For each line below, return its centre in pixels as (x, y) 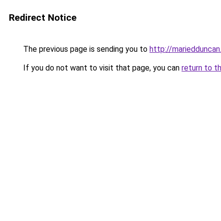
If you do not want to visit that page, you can (101, 68)
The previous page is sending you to (85, 49)
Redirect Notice (43, 18)
